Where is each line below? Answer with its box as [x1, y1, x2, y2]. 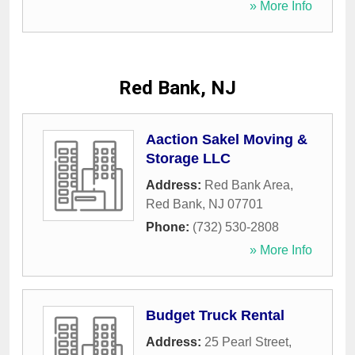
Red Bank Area [204, 178, 290, 193]
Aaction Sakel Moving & [146, 132, 307, 148]
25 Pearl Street [204, 335, 288, 349]
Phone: [146, 220, 193, 235]
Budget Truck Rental [146, 307, 284, 324]
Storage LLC [146, 151, 231, 167]
